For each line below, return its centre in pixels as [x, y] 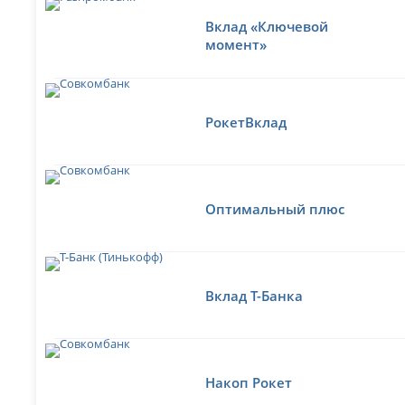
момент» [236, 44]
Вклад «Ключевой [267, 26]
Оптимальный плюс [275, 208]
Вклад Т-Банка [254, 295]
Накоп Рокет [249, 382]
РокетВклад [246, 122]
